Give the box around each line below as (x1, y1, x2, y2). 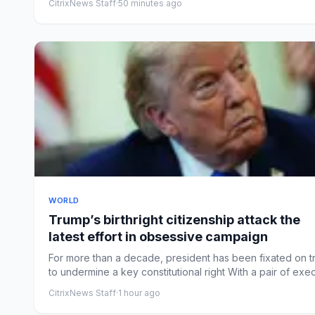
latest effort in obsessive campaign (49, 229, 268, 244)
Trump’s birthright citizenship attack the (49, 212, 300, 227)
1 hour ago (118, 288, 160, 298)
